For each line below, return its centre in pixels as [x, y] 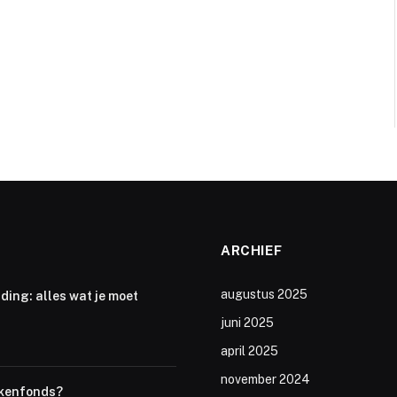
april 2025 [249, 351]
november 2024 [265, 380]
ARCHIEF [252, 251]
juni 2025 [247, 323]
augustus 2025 [264, 295]
